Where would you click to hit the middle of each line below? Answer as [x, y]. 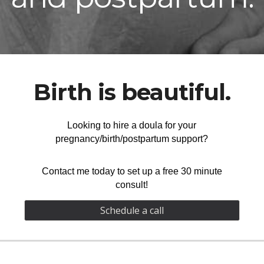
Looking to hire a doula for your [132, 125]
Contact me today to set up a [102, 171]
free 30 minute [192, 171]
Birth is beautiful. [132, 92]
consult [131, 185]
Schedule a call [132, 210]
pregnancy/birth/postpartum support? [132, 139]
